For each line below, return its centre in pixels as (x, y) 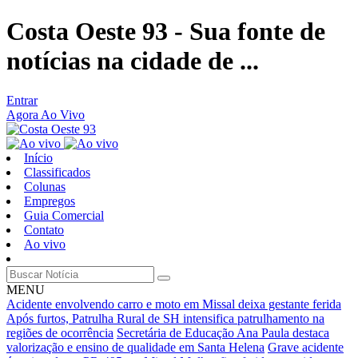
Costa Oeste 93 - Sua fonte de (166, 32)
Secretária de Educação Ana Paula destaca (223, 332)
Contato (44, 229)
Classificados (57, 172)
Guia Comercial (64, 215)
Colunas (45, 186)
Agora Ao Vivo (46, 114)
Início (38, 157)
